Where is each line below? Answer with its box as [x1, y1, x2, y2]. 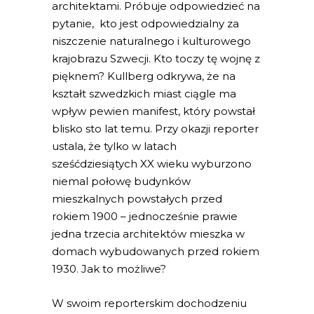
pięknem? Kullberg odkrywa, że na [52, 69, 235, 83]
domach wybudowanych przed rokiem [52, 245, 259, 259]
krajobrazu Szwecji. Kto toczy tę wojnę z [52, 52, 260, 66]
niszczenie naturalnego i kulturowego [52, 34, 251, 48]
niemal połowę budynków [52, 175, 191, 189]
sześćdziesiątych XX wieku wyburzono [52, 157, 252, 171]
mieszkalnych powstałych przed [52, 192, 222, 206]
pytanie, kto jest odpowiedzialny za [52, 17, 239, 31]
